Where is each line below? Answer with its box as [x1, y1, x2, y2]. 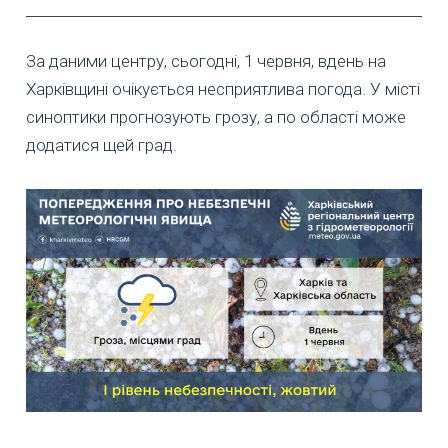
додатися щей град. [26, 134, 177, 155]
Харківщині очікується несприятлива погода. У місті [26, 78, 420, 99]
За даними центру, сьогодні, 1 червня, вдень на [26, 50, 386, 71]
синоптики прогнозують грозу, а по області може [26, 106, 406, 127]
